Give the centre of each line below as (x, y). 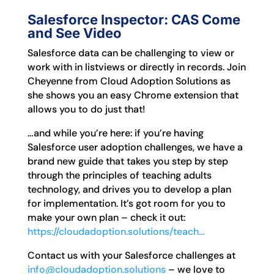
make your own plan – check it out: (106, 217)
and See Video (74, 33)
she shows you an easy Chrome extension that (133, 95)
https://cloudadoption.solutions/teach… (116, 231)
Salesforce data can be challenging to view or (131, 53)
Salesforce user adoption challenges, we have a (135, 147)
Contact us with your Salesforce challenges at (131, 255)
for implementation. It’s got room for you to (126, 203)
